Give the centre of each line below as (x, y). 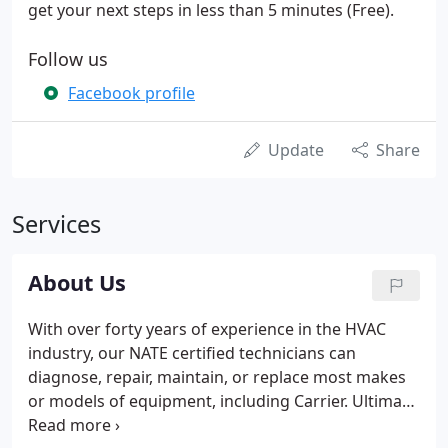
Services (56, 224)
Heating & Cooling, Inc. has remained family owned (221, 425)
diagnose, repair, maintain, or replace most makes (217, 377)
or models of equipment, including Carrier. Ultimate (222, 401)
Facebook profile (131, 93)
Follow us (68, 59)
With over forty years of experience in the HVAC (207, 329)
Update (296, 150)
